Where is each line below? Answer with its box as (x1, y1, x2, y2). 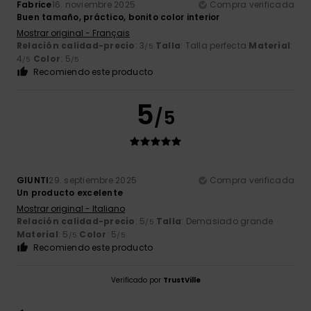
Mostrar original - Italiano (17, 203, 125, 215)
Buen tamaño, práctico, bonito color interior (17, 11, 220, 24)
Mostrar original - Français (17, 27, 130, 40)
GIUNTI (17, 174, 49, 187)
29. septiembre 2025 (49, 174, 137, 187)
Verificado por (110, 275, 163, 286)
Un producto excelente (17, 187, 124, 199)
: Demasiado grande (181, 215, 274, 228)
